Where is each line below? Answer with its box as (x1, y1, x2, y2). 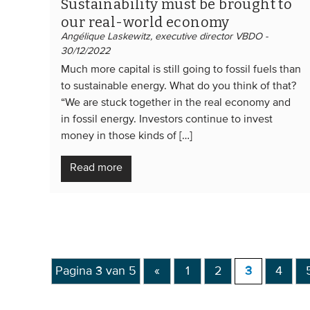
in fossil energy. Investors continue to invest (61, 113, 273, 125)
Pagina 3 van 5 (55, 264, 136, 277)
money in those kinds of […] (61, 130, 192, 142)
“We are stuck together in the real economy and (61, 97, 291, 109)
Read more (70, 162, 122, 174)
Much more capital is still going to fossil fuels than (61, 64, 301, 75)
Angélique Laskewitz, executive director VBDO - (61, 31, 268, 42)
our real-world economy (61, 13, 230, 30)
